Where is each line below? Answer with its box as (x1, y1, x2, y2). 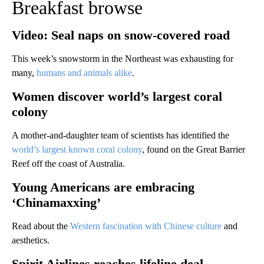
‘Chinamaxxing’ (12, 194, 101, 210)
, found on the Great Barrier (142, 144, 245, 154)
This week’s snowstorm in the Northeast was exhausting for (12, 53, 233, 64)
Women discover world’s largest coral (12, 88, 222, 104)
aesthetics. (12, 235, 49, 245)
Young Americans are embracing (12, 179, 194, 194)
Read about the (12, 220, 70, 231)
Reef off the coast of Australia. (12, 158, 125, 169)
